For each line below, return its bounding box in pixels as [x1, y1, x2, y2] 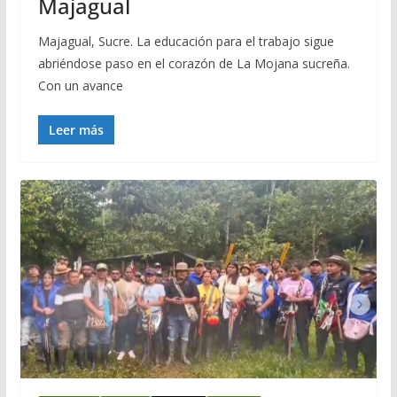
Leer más [48, 121, 104, 138]
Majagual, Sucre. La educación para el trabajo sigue [37, 32, 334, 50]
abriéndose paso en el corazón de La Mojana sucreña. [37, 54, 350, 72]
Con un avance [37, 76, 123, 94]
